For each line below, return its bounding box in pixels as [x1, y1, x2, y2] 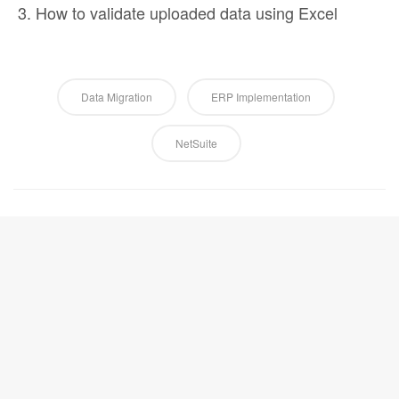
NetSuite [175, 135, 217, 151]
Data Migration [81, 89, 152, 105]
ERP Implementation [211, 89, 311, 105]
